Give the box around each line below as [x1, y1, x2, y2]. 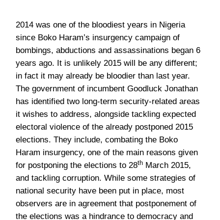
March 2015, [143, 161, 191, 170]
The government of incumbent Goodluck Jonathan [16, 84, 198, 93]
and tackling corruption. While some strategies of [16, 173, 195, 183]
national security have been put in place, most [16, 186, 184, 195]
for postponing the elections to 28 [16, 161, 137, 170]
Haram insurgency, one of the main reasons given [16, 148, 198, 157]
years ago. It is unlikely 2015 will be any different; [16, 58, 197, 68]
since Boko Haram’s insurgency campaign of [16, 33, 180, 42]
